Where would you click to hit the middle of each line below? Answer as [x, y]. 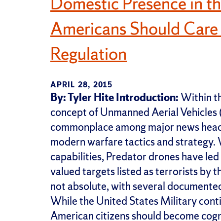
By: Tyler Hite [82, 97]
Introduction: [147, 97]
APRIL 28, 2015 [81, 84]
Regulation [89, 54]
